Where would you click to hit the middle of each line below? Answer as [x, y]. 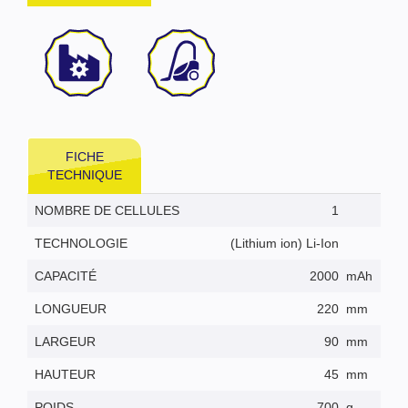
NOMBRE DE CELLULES [107, 210]
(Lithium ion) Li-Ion [285, 243]
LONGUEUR [71, 308]
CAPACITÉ [66, 275]
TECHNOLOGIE [81, 243]
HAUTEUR [65, 374]
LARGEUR [65, 341]
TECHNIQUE [85, 174]
